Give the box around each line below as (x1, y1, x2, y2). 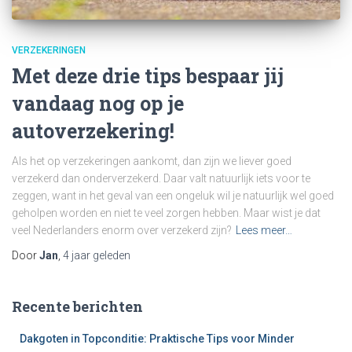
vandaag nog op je (12, 90, 184, 117)
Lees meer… (236, 224, 292, 237)
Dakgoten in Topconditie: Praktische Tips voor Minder (20, 332, 295, 346)
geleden (90, 249, 130, 262)
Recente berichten (12, 297, 143, 317)
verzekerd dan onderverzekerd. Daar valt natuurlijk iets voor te (12, 172, 310, 185)
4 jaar (63, 249, 90, 262)
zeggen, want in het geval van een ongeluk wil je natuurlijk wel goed (12, 189, 334, 203)
